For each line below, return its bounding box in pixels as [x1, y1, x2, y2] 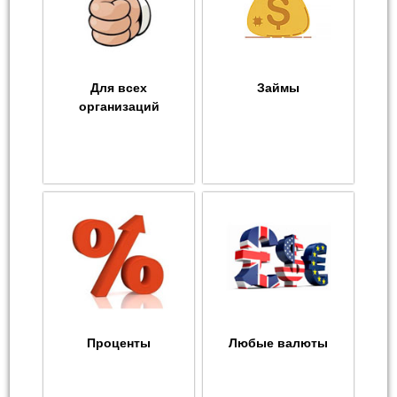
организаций [78, 99, 160, 114]
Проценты [87, 336, 151, 351]
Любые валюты [229, 336, 328, 351]
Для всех [90, 81, 147, 96]
